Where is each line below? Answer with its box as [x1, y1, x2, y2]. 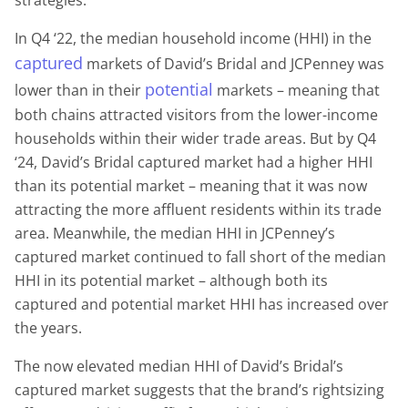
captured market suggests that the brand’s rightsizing [15, 379, 384, 400]
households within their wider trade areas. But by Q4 [15, 127, 376, 148]
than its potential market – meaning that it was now [15, 175, 367, 196]
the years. [15, 317, 86, 338]
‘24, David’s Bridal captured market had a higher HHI [15, 151, 372, 172]
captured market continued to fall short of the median [15, 246, 386, 267]
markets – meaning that [213, 79, 380, 100]
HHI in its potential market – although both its [15, 270, 328, 291]
